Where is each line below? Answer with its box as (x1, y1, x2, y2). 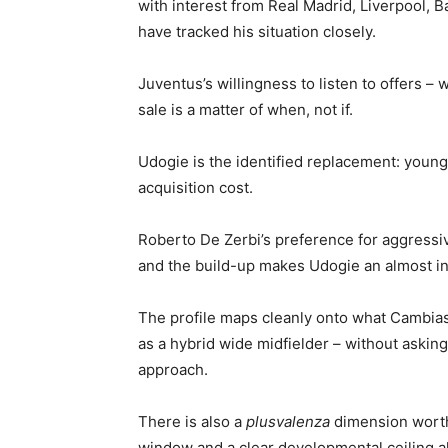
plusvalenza (246, 412, 330, 431)
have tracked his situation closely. (138, 22, 376, 41)
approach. (138, 360, 208, 379)
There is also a (138, 412, 246, 431)
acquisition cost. (138, 178, 253, 197)
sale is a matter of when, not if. (138, 100, 353, 119)
